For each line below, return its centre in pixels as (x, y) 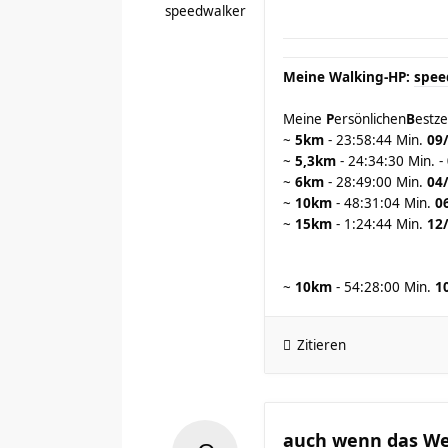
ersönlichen (370, 119)
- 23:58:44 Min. (375, 140)
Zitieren (321, 345)
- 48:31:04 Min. (383, 203)
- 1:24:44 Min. (379, 224)
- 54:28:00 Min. (383, 287)
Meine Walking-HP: (346, 77)
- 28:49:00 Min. (375, 182)
